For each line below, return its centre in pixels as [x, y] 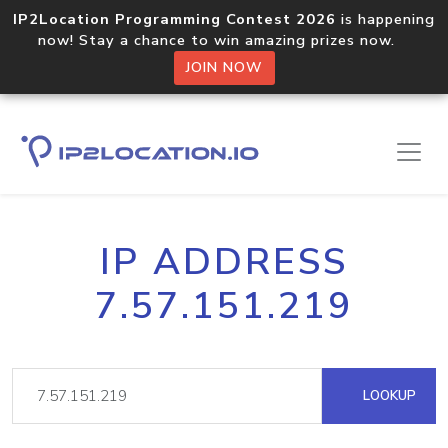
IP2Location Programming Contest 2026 [174, 19]
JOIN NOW [224, 67]
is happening [385, 19]
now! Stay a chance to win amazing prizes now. [224, 40]
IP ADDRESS [224, 262]
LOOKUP [387, 395]
